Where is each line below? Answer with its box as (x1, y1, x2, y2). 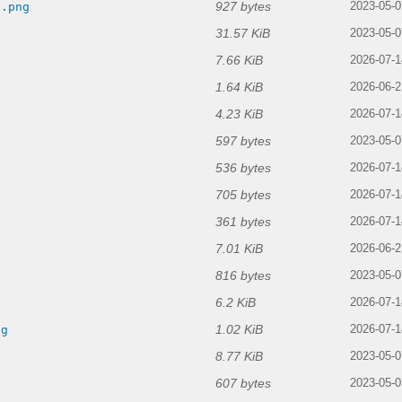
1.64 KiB (215, 80, 263, 95)
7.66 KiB (215, 53, 263, 68)
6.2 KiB (215, 295, 256, 310)
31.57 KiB (215, 26, 270, 41)
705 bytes (215, 188, 271, 203)
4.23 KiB (215, 107, 263, 122)
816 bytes (215, 268, 271, 284)
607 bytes (215, 376, 271, 391)
